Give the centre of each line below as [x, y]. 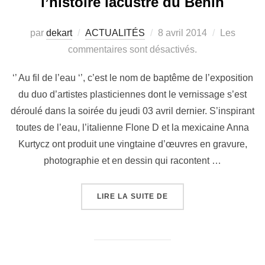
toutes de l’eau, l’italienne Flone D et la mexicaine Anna [132, 128]
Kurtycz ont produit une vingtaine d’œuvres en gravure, [132, 144]
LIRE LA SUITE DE [132, 197]
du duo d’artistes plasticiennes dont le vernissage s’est [132, 95]
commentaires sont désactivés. [132, 50]
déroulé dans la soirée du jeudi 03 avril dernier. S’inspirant [132, 111]
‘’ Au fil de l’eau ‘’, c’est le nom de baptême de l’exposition [132, 78]
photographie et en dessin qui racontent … [132, 161]
